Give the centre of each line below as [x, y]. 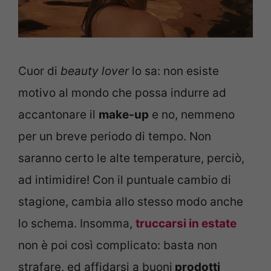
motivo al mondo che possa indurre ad [122, 93]
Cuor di [39, 71]
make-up [124, 115]
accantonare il [58, 115]
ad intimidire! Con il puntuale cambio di [125, 180]
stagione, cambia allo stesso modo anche [131, 202]
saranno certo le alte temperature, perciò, [131, 158]
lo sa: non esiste [174, 71]
